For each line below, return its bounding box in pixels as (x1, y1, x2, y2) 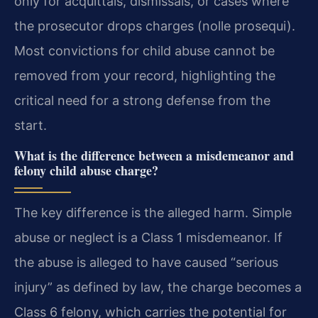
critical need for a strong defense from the (14, 92, 270, 108)
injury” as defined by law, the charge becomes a (14, 279, 302, 295)
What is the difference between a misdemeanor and (14, 146, 294, 165)
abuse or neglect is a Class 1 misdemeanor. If (14, 229, 283, 245)
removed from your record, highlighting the (14, 67, 275, 83)
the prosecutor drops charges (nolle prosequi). (14, 18, 295, 33)
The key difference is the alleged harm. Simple (14, 204, 292, 220)
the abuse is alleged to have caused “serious (14, 254, 278, 270)
